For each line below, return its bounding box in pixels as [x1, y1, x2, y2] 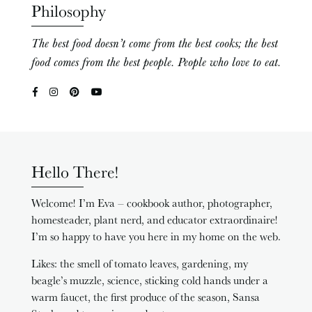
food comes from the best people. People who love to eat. [31, 52, 281, 70]
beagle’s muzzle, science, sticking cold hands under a [31, 272, 268, 288]
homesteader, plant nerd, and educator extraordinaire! [31, 211, 278, 228]
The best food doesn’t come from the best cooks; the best [31, 33, 278, 52]
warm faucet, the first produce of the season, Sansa [31, 288, 260, 305]
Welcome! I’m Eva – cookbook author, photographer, [31, 194, 272, 211]
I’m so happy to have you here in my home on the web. [31, 228, 281, 244]
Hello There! [31, 159, 118, 183]
